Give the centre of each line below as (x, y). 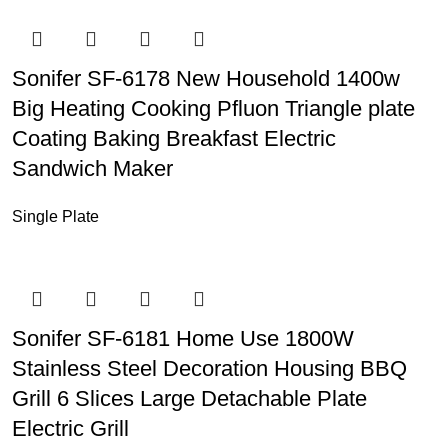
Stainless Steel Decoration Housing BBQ (209, 368)
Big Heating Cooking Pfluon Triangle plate (213, 108)
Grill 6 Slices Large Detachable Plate (189, 398)
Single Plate (55, 216)
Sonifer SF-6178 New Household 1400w (205, 78)
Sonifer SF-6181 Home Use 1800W (182, 338)
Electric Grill (70, 428)
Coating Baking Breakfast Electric (173, 138)
